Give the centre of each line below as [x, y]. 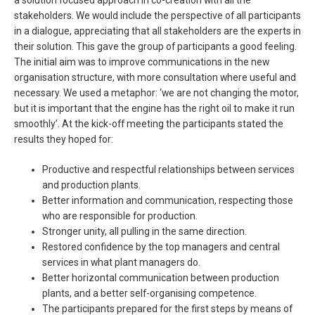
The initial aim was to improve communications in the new [142, 62]
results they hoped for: [64, 140]
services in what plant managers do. [121, 263]
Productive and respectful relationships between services [168, 170]
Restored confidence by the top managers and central [161, 247]
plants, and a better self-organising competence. [149, 294]
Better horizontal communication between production [161, 278]
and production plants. [91, 185]
